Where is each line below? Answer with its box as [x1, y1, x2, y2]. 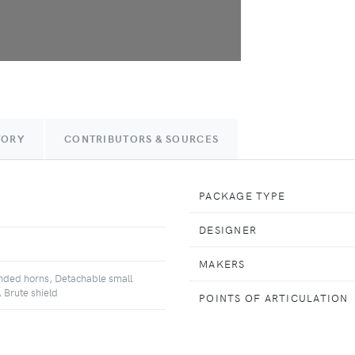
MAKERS [199, 256, 246, 270]
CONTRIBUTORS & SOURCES [63, 131, 219, 146]
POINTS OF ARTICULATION [199, 290, 349, 304]
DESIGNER [199, 222, 258, 236]
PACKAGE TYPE [199, 188, 286, 202]
